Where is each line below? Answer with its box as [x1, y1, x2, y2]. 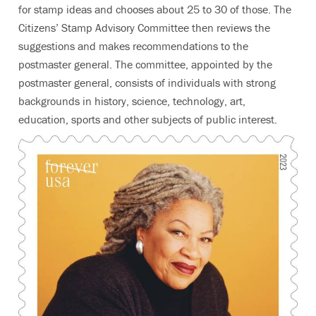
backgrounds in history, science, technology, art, [18, 94, 245, 109]
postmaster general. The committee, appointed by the [18, 57, 272, 72]
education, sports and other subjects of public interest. [18, 112, 277, 127]
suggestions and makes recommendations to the [18, 39, 248, 54]
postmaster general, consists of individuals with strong [18, 75, 276, 90]
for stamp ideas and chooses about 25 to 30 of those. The [18, 2, 291, 17]
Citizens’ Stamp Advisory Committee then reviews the [18, 20, 270, 35]
